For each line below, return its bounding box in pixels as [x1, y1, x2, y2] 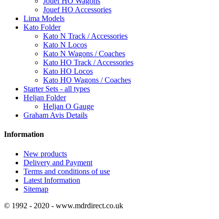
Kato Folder [23, 23, 61, 32]
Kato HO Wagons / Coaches [43, 76, 131, 85]
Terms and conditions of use [23, 167, 110, 175]
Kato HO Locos [43, 67, 93, 76]
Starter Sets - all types [23, 85, 90, 93]
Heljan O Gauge [43, 102, 94, 111]
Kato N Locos [43, 41, 87, 49]
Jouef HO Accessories [43, 5, 111, 14]
